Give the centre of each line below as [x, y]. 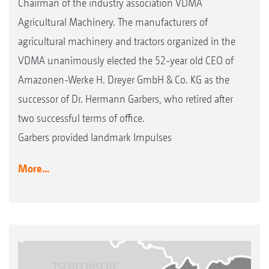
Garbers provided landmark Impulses [95, 138]
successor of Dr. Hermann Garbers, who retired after [125, 99]
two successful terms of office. [81, 118]
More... [34, 169]
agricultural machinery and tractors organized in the [127, 41]
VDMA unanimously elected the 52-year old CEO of [126, 61]
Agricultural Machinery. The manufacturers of [113, 22]
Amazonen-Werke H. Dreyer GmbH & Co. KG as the [124, 80]
